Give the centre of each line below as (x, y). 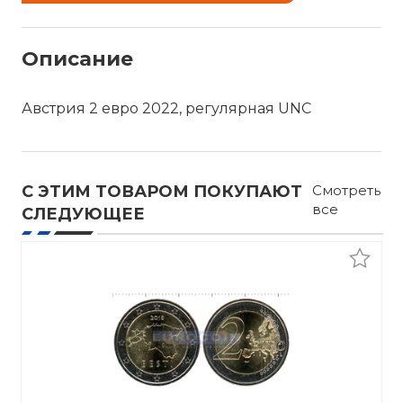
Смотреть (346, 190)
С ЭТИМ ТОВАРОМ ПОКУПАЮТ (162, 192)
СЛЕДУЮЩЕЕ (83, 214)
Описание (77, 59)
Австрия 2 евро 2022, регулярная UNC (166, 108)
